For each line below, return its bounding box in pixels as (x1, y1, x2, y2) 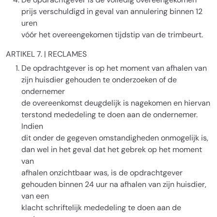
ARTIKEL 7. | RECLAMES (6, 49, 87, 59)
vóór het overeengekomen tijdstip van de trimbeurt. (21, 30, 203, 40)
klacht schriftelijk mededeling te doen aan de (21, 202, 181, 213)
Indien (21, 121, 43, 131)
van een (21, 191, 49, 201)
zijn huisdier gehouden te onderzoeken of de (21, 75, 177, 85)
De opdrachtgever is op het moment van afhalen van (21, 63, 207, 73)
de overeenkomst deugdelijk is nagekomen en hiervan (21, 98, 210, 108)
